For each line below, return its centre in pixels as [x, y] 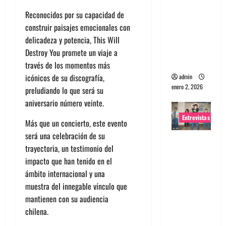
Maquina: [188, 37]
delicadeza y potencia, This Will [72, 40]
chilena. [37, 211]
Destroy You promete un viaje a [71, 52]
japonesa [187, 166]
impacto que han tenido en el [69, 161]
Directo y [188, 50]
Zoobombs [190, 179]
